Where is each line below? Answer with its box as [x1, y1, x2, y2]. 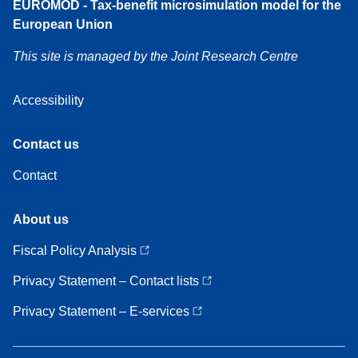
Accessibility [13, 93, 84, 107]
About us [13, 212, 69, 226]
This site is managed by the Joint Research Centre [13, 49, 298, 63]
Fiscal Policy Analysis [13, 243, 140, 257]
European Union [13, 17, 113, 31]
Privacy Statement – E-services [13, 304, 193, 318]
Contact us [13, 137, 79, 151]
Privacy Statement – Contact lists [13, 273, 202, 288]
